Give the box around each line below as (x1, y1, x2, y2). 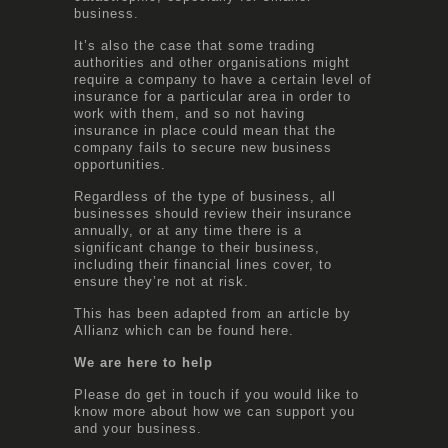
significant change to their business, (74, 239, 320, 255)
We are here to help (74, 354, 213, 370)
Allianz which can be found (74, 322, 260, 338)
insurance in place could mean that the (74, 122, 336, 138)
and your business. (74, 420, 202, 436)
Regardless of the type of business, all (74, 188, 336, 204)
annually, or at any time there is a (74, 222, 302, 238)
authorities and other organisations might (74, 54, 350, 70)
